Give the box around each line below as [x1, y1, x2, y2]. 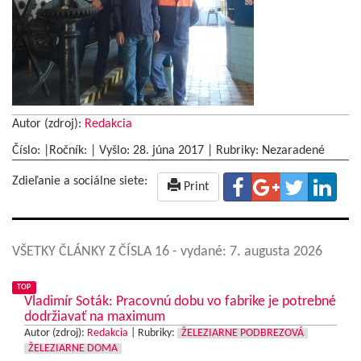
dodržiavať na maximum [24, 309, 165, 326]
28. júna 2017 [133, 144, 204, 158]
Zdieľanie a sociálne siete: [12, 175, 147, 189]
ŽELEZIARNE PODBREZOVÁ [181, 328, 304, 339]
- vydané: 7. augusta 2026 [172, 244, 322, 260]
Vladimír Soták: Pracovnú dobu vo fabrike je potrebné [24, 294, 336, 310]
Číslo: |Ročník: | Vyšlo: [12, 144, 133, 158]
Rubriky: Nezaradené [216, 144, 325, 158]
